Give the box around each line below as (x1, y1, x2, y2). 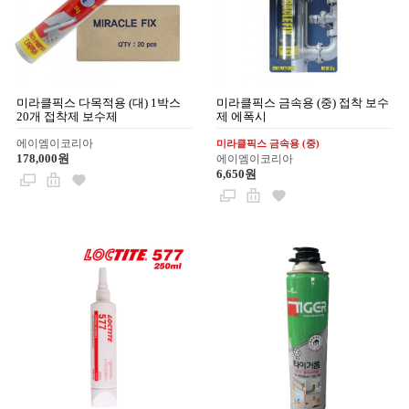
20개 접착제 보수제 (16, 109, 119, 123)
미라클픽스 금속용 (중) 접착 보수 (216, 95, 390, 110)
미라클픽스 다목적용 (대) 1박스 (16, 95, 182, 110)
